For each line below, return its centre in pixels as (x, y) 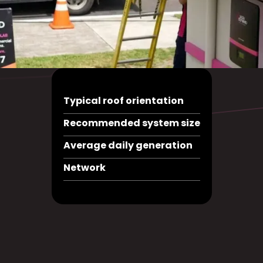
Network (84, 167)
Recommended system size (131, 123)
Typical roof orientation (123, 100)
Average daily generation (128, 145)
